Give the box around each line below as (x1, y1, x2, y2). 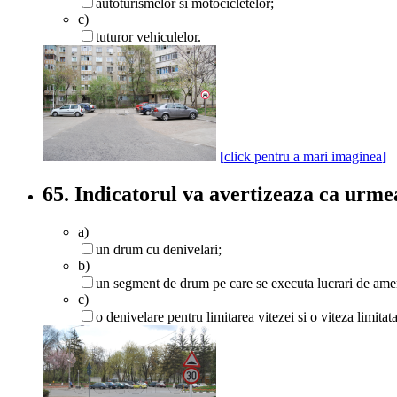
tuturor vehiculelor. (96, 29, 201, 45)
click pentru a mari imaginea (224, 149, 382, 165)
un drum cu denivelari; (96, 241, 222, 257)
